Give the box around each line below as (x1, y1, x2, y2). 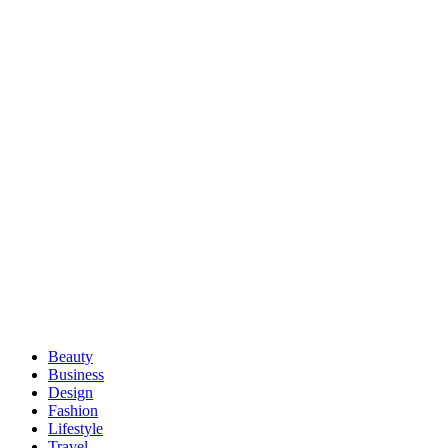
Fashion (48, 401, 98, 419)
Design (48, 383, 93, 401)
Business (48, 365, 104, 383)
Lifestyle (48, 419, 103, 437)
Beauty (48, 347, 93, 365)
